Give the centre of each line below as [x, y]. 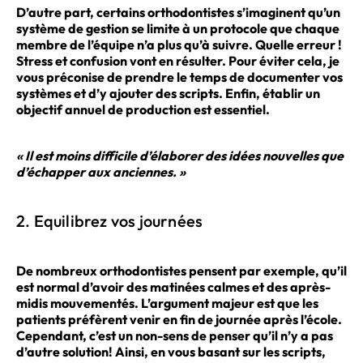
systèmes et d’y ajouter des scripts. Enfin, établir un [168, 93]
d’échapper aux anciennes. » [101, 172]
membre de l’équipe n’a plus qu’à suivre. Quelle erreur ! [179, 44]
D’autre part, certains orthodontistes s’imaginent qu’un [178, 12]
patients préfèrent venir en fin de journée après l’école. [179, 319]
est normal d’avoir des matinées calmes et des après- [173, 286]
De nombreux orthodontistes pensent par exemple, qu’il [181, 270]
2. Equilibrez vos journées [110, 221]
